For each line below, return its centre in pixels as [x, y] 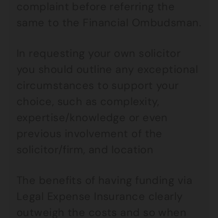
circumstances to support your [98, 85]
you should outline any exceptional [107, 69]
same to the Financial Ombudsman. [109, 23]
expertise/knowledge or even [92, 118]
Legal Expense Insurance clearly [100, 196]
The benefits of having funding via [104, 180]
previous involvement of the [90, 134]
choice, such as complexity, [88, 101]
